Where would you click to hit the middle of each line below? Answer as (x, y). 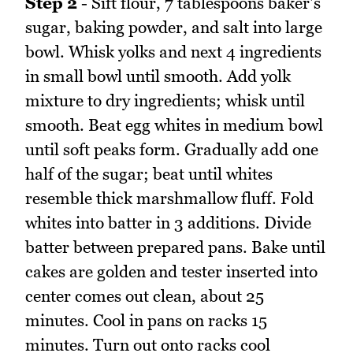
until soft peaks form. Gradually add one (172, 150)
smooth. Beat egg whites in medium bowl (174, 125)
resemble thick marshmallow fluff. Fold (169, 199)
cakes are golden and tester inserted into (171, 272)
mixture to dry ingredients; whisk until (165, 101)
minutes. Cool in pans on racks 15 (146, 321)
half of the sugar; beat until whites (149, 174)
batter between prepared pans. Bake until (175, 247)
